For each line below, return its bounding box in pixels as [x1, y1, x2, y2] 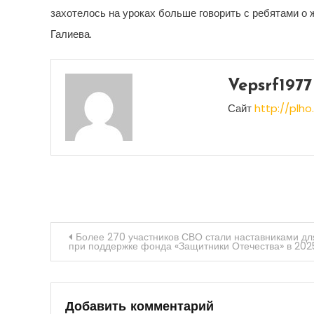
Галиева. [50, 27, 92, 41]
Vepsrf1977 [227, 78, 312, 95]
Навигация [50, 226, 161, 248]
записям [50, 289, 137, 311]
